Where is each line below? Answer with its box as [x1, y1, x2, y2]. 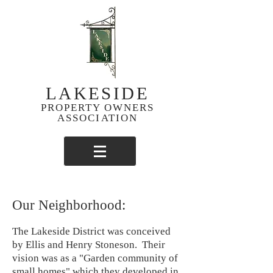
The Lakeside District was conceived [12, 225, 171, 237]
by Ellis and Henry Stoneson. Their [12, 239, 165, 250]
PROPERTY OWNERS [40, 102, 155, 113]
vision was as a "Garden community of [12, 252, 178, 264]
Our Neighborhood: [12, 197, 126, 213]
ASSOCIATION [57, 112, 138, 124]
